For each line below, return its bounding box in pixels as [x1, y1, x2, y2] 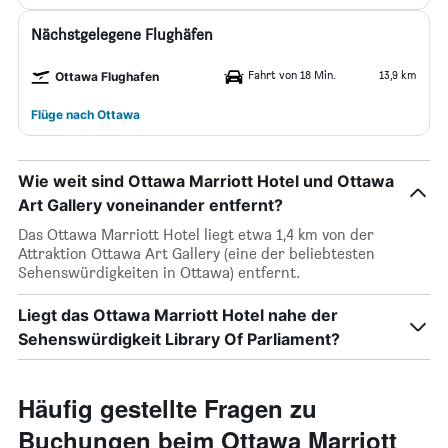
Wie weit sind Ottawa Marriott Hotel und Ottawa [18, 171, 394, 191]
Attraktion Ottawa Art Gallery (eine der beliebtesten [18, 244, 375, 263]
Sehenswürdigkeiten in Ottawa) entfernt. [18, 263, 301, 282]
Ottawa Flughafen [55, 69, 159, 84]
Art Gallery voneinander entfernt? [18, 195, 283, 215]
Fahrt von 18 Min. [248, 67, 336, 82]
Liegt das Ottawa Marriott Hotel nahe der [18, 305, 338, 325]
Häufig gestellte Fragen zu [18, 391, 317, 425]
